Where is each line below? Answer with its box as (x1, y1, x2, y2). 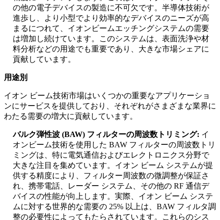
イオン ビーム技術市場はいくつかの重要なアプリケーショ (4, 91, 210, 100)
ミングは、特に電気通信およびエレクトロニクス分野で (13, 151, 209, 160)
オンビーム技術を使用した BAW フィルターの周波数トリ (13, 140, 216, 149)
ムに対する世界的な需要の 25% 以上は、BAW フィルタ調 (13, 202, 216, 211)
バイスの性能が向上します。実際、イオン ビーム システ (13, 192, 213, 201)
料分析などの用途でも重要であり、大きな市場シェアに (13, 45, 209, 54)
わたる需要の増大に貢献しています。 (4, 112, 137, 121)
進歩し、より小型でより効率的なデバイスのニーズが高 (13, 14, 209, 23)
